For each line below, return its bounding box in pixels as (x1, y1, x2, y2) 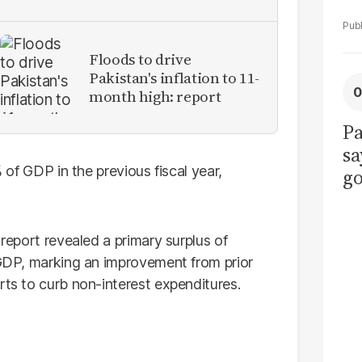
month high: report (89, 85, 221, 107)
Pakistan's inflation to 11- (89, 66, 259, 88)
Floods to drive (89, 48, 192, 69)
